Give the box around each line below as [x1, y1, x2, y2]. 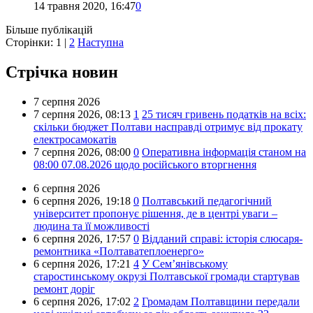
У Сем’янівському [142, 257, 228, 270]
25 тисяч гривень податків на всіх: [142, 108, 306, 120]
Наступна [78, 36, 124, 49]
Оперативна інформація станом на [142, 145, 306, 158]
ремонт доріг [34, 282, 95, 295]
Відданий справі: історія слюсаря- [142, 232, 303, 245]
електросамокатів [34, 133, 117, 145]
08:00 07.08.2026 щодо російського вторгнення [34, 158, 256, 170]
